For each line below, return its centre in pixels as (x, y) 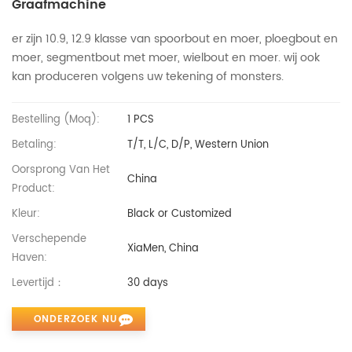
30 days (148, 283)
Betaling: (34, 145)
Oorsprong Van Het (61, 170)
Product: (33, 189)
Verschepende (49, 239)
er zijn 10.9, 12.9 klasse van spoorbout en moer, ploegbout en (175, 38)
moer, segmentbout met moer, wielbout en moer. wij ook (166, 57)
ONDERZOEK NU (76, 319)
